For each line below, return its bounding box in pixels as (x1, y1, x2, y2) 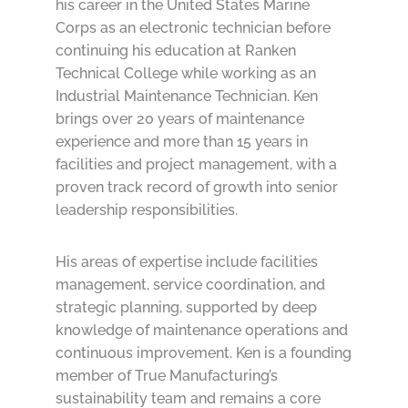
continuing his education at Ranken (55, 42, 296, 60)
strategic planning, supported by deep (55, 299, 317, 317)
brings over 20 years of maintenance (55, 110, 304, 128)
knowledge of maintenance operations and (55, 321, 348, 340)
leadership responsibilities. (55, 201, 238, 219)
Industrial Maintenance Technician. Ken (55, 87, 318, 106)
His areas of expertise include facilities (55, 253, 318, 271)
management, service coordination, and (55, 276, 325, 294)
